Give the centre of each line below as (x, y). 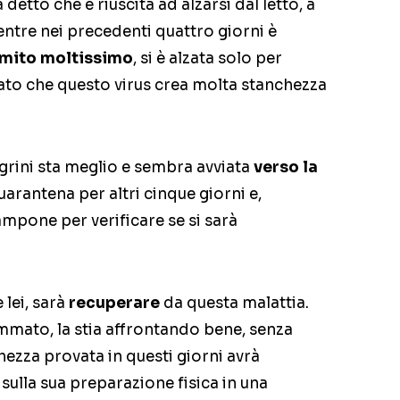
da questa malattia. (234, 304)
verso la (286, 168)
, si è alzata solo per (208, 59)
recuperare (114, 304)
